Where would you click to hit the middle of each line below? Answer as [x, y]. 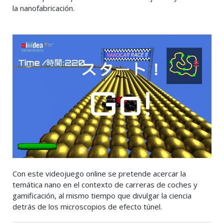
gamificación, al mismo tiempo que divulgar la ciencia [102, 196]
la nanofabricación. [43, 8]
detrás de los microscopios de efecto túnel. [87, 207]
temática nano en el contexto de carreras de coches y [105, 185]
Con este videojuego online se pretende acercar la [99, 174]
